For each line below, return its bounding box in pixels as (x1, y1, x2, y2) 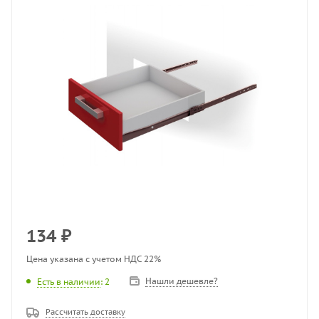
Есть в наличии (37, 276, 100, 287)
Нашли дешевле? (145, 276, 218, 286)
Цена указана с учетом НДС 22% (26, 253, 161, 264)
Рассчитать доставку (46, 307, 125, 317)
